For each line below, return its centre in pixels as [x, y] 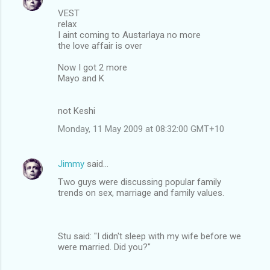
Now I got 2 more [93, 67]
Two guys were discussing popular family [140, 182]
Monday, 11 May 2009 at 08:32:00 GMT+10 [141, 129]
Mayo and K [81, 78]
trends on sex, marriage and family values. [141, 193]
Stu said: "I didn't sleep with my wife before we [149, 236]
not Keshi [77, 111]
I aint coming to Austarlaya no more [129, 35]
